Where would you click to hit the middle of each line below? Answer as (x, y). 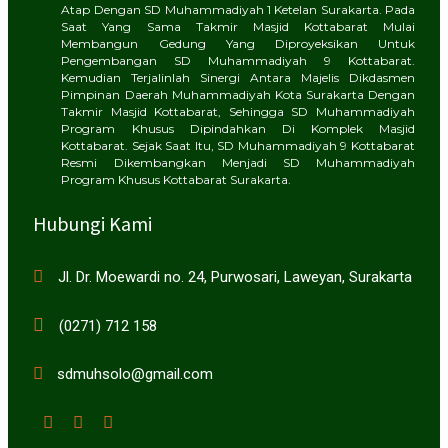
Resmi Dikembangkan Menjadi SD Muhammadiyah (238, 163)
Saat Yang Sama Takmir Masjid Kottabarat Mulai (238, 27)
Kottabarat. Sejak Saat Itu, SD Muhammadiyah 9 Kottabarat (238, 146)
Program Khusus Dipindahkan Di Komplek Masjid (238, 129)
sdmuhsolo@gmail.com (135, 374)
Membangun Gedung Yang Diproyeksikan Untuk (238, 44)
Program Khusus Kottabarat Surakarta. (176, 180)
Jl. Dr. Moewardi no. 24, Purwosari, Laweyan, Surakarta (235, 277)
